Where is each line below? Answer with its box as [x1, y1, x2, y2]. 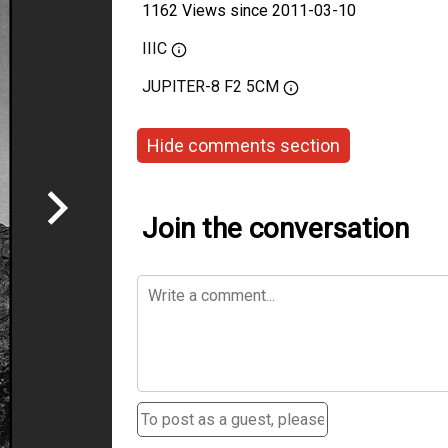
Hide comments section [147, 134, 340, 156]
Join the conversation [142, 212, 409, 245]
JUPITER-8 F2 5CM [142, 77, 279, 96]
